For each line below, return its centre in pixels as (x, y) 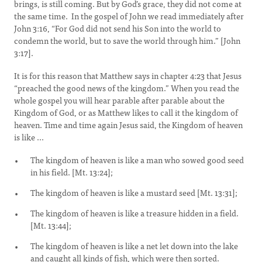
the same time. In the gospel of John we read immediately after (129, 16)
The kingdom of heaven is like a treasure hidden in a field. (135, 213)
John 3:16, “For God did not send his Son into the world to (118, 28)
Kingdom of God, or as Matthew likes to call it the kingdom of (126, 112)
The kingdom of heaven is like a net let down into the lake (134, 246)
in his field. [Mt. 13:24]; (72, 172)
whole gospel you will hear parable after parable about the (119, 100)
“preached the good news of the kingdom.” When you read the (127, 88)
